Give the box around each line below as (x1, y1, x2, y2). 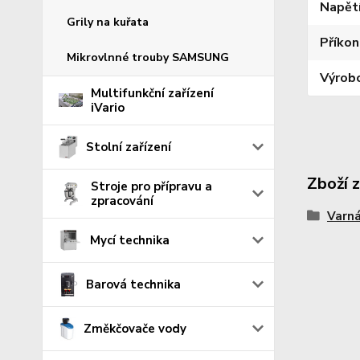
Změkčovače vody (83, 320, 186, 337)
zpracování (91, 192, 153, 209)
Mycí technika (90, 231, 170, 248)
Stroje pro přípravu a (91, 178, 212, 194)
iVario (91, 99, 125, 116)
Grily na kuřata (67, 14, 149, 30)
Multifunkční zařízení (91, 84, 214, 101)
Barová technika (86, 276, 182, 292)
